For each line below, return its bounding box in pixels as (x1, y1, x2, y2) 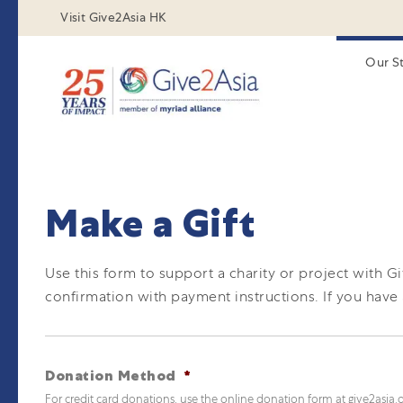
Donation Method (45, 366, 176, 385)
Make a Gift (45, 199, 255, 248)
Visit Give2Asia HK (60, 9, 167, 25)
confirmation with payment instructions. (45, 287, 324, 306)
